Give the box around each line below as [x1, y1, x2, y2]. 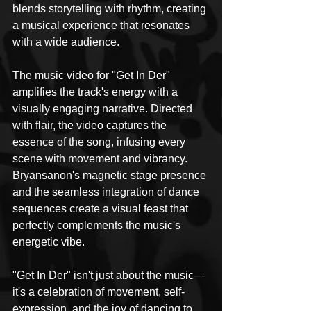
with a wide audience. [12, 35, 119, 48]
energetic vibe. [12, 235, 85, 248]
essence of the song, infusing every [12, 135, 188, 148]
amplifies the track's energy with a [12, 85, 180, 98]
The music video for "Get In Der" [12, 69, 173, 81]
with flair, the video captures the [12, 119, 169, 131]
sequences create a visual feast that [12, 202, 191, 215]
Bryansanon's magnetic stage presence [12, 169, 209, 181]
